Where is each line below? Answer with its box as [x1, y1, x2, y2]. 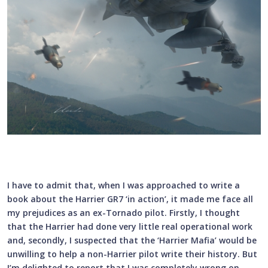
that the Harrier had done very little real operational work [7, 220, 252, 232]
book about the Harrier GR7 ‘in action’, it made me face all [7, 193, 253, 205]
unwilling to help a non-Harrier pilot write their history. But [7, 248, 257, 260]
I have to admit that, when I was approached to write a [7, 179, 240, 191]
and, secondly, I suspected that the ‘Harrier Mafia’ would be [7, 234, 257, 246]
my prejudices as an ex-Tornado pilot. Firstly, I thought [7, 206, 240, 218]
